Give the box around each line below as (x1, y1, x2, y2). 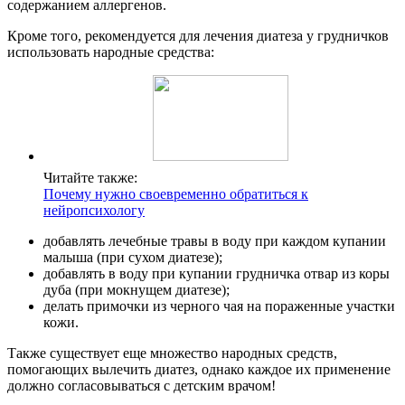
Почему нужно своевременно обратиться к (43, 186, 308, 202)
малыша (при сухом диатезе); (43, 250, 222, 266)
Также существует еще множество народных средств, (7, 345, 337, 362)
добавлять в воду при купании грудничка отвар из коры (43, 266, 390, 282)
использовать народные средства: (7, 44, 214, 61)
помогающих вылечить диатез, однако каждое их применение (7, 362, 391, 378)
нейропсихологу (43, 202, 145, 219)
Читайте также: (43, 170, 137, 186)
